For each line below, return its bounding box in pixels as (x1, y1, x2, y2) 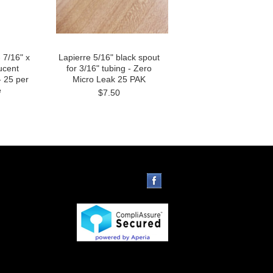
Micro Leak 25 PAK (73, 74, 146, 84)
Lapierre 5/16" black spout (58, 52, 160, 62)
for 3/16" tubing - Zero (66, 63, 152, 73)
